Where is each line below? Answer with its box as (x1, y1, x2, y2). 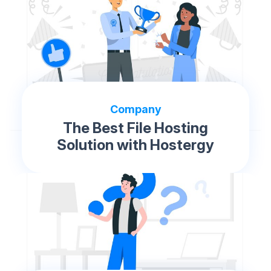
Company (109, 103, 162, 116)
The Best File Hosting (63, 119, 208, 137)
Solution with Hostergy (57, 136, 214, 154)
